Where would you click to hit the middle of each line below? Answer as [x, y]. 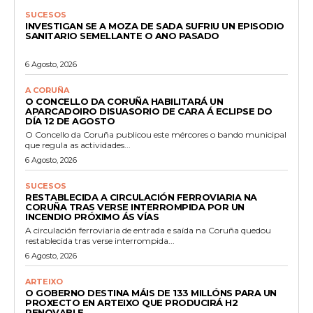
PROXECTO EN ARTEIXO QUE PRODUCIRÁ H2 [131, 302]
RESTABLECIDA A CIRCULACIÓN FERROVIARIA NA [141, 197]
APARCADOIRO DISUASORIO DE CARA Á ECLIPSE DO [149, 111]
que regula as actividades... [78, 145]
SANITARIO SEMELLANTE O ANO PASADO [122, 35]
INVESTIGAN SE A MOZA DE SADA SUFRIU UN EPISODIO [155, 26]
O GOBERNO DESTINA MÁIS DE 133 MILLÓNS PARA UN [151, 292]
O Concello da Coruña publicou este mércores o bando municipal [156, 134]
